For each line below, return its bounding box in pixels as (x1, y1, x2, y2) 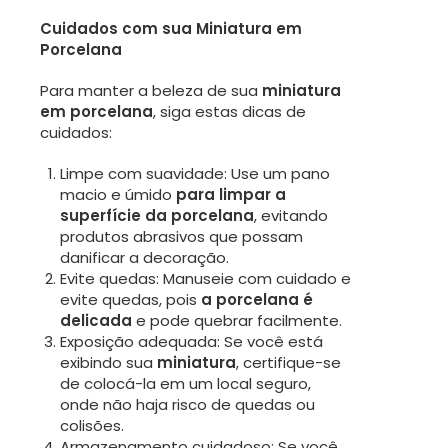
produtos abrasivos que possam (60, 226, 303, 248)
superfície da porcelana (60, 205, 254, 227)
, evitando (254, 205, 328, 227)
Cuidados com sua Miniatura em (40, 18, 302, 40)
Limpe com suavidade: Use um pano (60, 163, 330, 185)
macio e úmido (60, 184, 176, 206)
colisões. (60, 415, 124, 437)
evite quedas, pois (60, 289, 201, 311)
